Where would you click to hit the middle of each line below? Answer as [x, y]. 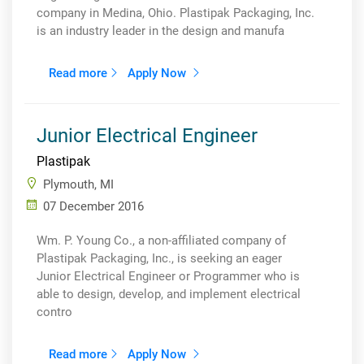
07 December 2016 [93, 206]
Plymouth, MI [78, 184]
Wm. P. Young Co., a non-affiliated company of [161, 240]
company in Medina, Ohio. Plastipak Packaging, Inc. [175, 13]
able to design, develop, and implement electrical [169, 294]
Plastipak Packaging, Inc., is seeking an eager [159, 258]
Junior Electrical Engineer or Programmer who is [168, 276]
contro [54, 312]
